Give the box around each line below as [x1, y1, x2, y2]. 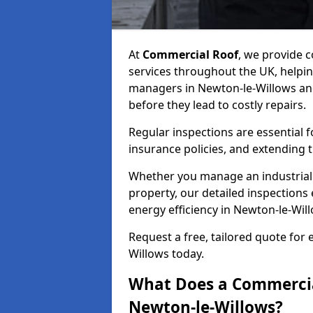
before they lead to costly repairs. [129, 97, 306, 112]
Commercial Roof [143, 47, 238, 62]
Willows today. [129, 246, 204, 261]
